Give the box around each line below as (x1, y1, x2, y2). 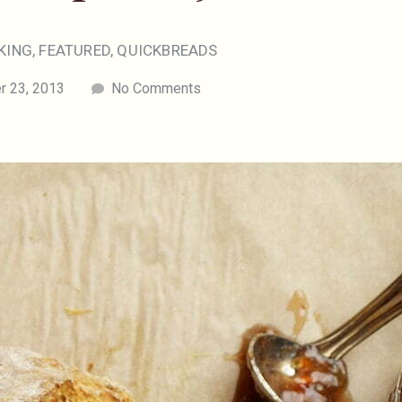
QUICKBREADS (117, 41, 218, 60)
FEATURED (39, 41, 110, 60)
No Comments (110, 80, 201, 98)
